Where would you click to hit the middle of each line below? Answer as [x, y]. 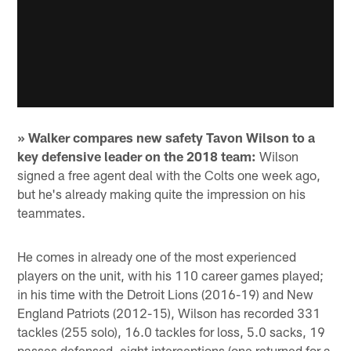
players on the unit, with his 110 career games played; [171, 275]
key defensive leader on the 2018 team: [137, 156]
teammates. [52, 213]
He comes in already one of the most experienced [157, 257]
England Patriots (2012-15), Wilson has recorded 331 [169, 313]
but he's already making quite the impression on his [162, 194]
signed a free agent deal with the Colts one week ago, [169, 175]
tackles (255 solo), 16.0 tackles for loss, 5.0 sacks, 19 [172, 332]
